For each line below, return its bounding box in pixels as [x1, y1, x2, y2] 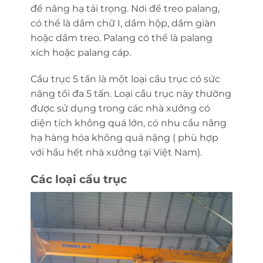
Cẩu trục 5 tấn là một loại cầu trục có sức [30, 73, 220, 85]
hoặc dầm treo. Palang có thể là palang [30, 32, 213, 43]
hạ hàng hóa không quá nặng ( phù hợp [30, 132, 218, 144]
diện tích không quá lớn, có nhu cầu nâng [30, 117, 227, 129]
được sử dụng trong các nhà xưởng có [30, 103, 210, 114]
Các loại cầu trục [30, 172, 130, 187]
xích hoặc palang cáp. [30, 46, 131, 58]
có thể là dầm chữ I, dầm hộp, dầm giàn [30, 17, 216, 29]
